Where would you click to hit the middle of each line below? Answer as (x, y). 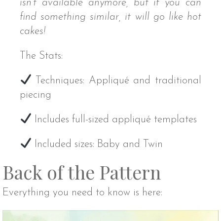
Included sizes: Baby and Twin (97, 144)
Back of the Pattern (82, 171)
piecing (36, 95)
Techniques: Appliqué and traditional (116, 80)
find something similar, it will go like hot (110, 17)
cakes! (33, 31)
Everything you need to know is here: (82, 193)
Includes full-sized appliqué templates (114, 119)
